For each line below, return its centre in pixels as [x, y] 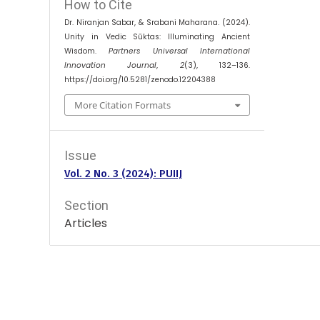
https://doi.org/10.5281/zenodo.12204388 [140, 79]
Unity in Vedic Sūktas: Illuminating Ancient [157, 36]
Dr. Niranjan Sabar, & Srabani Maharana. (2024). [157, 22]
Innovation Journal [111, 65]
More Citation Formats [123, 105]
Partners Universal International [179, 51]
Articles [86, 224]
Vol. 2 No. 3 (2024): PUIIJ [124, 174]
